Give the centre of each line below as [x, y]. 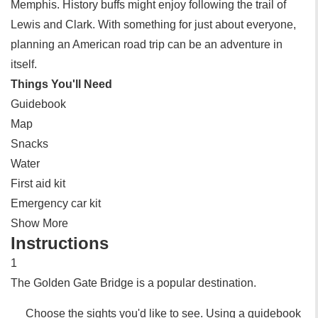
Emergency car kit [56, 203]
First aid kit [38, 183]
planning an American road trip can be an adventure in [147, 44]
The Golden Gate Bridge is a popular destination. [133, 283]
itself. [24, 64]
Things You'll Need [61, 84]
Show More [39, 223]
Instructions [60, 243]
